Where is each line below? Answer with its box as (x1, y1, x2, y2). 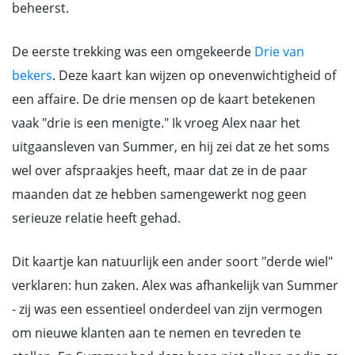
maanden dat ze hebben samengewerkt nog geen (12, 185, 307, 203)
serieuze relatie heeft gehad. (12, 209, 181, 227)
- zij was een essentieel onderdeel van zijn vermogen (12, 300, 323, 318)
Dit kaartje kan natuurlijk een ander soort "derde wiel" (12, 253, 333, 270)
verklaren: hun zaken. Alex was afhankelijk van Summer (12, 277, 338, 294)
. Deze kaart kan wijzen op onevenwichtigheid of (52, 67, 336, 84)
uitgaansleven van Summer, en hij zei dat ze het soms (12, 138, 330, 155)
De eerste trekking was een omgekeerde (12, 43, 254, 60)
